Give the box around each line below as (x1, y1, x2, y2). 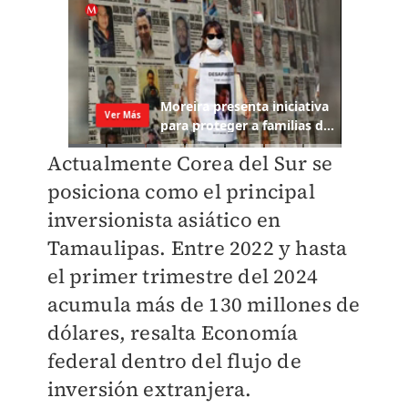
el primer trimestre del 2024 (46, 262, 319, 291)
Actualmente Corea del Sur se (46, 149, 333, 178)
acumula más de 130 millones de (46, 291, 361, 319)
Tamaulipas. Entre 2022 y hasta (46, 234, 348, 262)
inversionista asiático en (46, 206, 281, 234)
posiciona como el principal (46, 178, 315, 206)
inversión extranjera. (46, 375, 252, 403)
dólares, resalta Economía (46, 319, 299, 347)
